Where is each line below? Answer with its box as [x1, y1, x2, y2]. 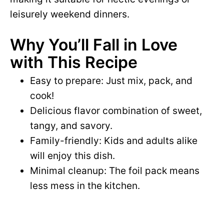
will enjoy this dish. [30, 150, 115, 161]
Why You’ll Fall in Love [10, 35, 177, 54]
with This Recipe [10, 52, 137, 72]
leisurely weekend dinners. [10, 8, 129, 20]
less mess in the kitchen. [30, 180, 140, 191]
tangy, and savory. [30, 120, 112, 131]
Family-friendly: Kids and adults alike [30, 135, 197, 146]
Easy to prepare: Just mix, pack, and [30, 75, 192, 86]
